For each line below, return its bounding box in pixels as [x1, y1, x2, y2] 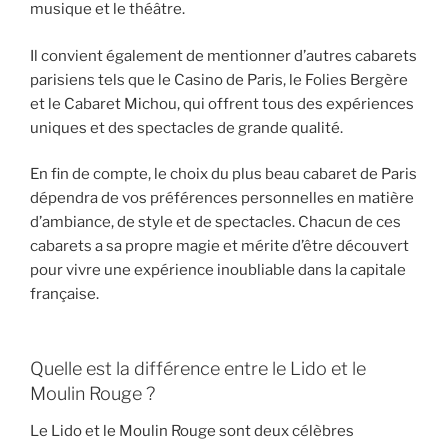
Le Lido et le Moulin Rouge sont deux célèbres [30, 422, 354, 441]
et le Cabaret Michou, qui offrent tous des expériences [30, 94, 414, 113]
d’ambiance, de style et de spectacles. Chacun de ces [30, 213, 401, 232]
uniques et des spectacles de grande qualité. [30, 118, 343, 137]
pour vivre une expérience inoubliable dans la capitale [30, 261, 406, 280]
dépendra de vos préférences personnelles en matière [30, 189, 414, 208]
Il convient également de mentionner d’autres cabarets [30, 46, 417, 65]
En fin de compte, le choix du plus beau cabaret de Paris [30, 165, 417, 184]
